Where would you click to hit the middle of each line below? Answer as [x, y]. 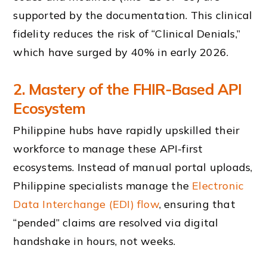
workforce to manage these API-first [108, 149]
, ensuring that [197, 204]
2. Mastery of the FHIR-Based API [128, 89]
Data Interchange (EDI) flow [86, 204]
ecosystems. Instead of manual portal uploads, [133, 167]
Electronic [218, 186]
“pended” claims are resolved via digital [116, 223]
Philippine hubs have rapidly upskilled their [127, 131]
